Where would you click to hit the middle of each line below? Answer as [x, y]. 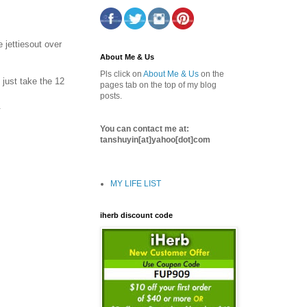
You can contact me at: [145, 128]
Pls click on [122, 74]
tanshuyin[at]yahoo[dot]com [155, 139]
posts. [111, 96]
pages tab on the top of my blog [158, 85]
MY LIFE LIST [136, 183]
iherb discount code [136, 215]
